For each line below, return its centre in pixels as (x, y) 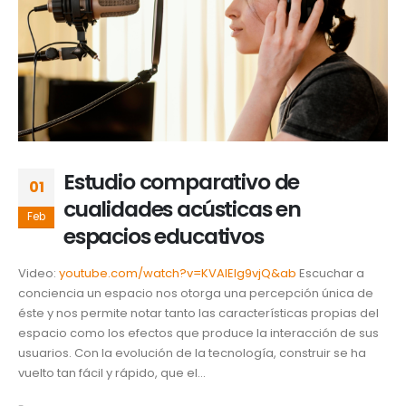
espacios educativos (164, 237)
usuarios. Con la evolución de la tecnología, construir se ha (192, 353)
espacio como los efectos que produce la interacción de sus (198, 333)
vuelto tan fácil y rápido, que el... (112, 373)
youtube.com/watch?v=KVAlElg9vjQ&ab (178, 274)
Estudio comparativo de (182, 182)
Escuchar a (330, 274)
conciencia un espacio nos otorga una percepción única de (196, 294)
